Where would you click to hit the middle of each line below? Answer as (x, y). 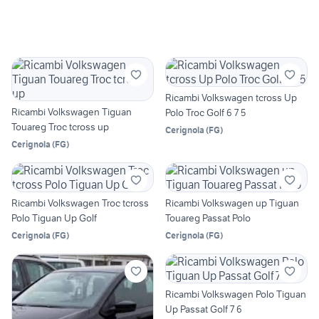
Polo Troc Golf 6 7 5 (205, 113)
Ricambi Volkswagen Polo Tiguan (236, 294)
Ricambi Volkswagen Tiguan (72, 112)
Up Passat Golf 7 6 (204, 309)
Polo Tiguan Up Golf (54, 218)
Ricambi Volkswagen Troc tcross (80, 203)
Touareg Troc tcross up (60, 127)
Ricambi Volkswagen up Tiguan (232, 203)
